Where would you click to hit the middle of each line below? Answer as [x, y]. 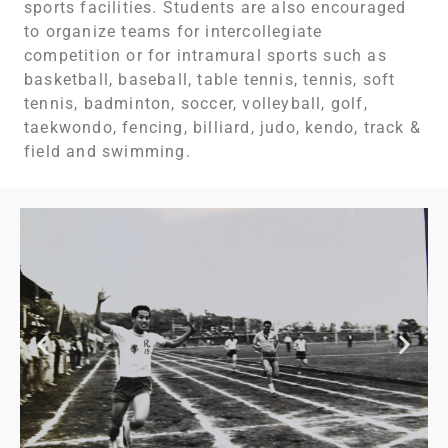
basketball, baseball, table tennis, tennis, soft [210, 80]
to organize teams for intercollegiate [173, 32]
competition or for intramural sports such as [205, 56]
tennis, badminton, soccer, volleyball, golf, [196, 104]
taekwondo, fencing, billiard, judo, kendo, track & [223, 128]
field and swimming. [107, 152]
